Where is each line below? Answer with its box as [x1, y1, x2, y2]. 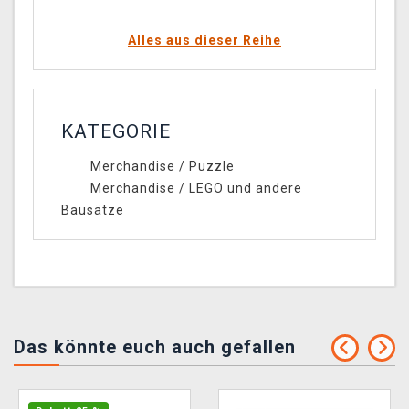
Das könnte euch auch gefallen [14, 336, 296, 359]
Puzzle [188, 159, 235, 174]
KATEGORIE [61, 121, 171, 143]
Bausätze [61, 203, 124, 218]
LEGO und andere [188, 181, 302, 196]
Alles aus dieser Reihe [128, 33, 281, 48]
